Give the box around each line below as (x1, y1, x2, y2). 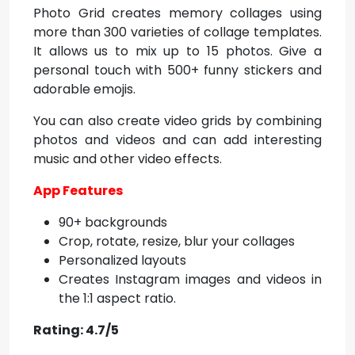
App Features (33, 181, 123, 200)
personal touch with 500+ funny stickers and (33, 61, 322, 79)
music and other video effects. (33, 150, 222, 168)
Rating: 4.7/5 (33, 321, 119, 339)
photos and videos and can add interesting (33, 131, 322, 149)
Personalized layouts (59, 251, 186, 269)
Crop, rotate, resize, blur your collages (59, 232, 295, 250)
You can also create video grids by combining (33, 112, 322, 130)
